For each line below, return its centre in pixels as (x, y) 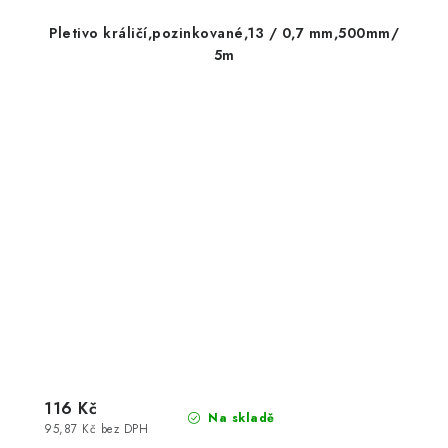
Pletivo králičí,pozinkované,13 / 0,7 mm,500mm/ (224, 32)
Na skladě (239, 418)
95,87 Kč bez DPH (96, 428)
